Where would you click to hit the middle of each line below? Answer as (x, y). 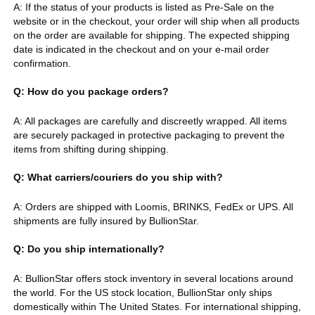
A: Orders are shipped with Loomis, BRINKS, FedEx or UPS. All (153, 206)
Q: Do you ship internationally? (89, 249)
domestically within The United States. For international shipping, (157, 306)
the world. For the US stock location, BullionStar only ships (142, 292)
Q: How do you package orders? (91, 91)
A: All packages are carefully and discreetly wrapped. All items (150, 121)
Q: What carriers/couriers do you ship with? (118, 177)
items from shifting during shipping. (91, 149)
